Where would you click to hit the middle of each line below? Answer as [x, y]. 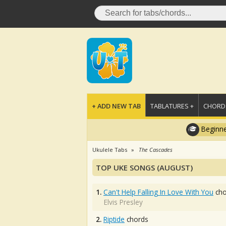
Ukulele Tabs [110, 150]
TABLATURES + [172, 106]
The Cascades [156, 150]
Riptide [114, 219]
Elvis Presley [123, 202]
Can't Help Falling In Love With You [158, 192]
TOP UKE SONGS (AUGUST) [144, 167]
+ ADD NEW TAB [116, 106]
